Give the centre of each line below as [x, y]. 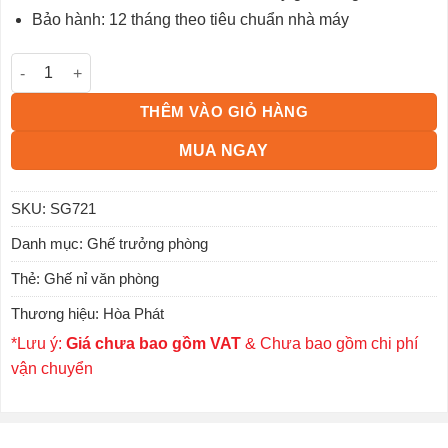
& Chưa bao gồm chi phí [329, 344]
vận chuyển [52, 369]
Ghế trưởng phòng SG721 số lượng [136, 61]
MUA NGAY [224, 151]
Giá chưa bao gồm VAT [153, 344]
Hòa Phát [133, 314]
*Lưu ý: [38, 344]
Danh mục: [49, 244]
